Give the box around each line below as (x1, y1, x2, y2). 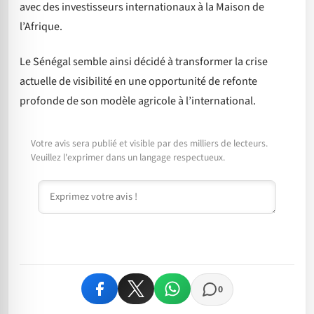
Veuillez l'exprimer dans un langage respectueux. (31, 150, 225, 164)
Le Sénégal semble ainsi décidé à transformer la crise (20, 54, 268, 70)
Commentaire (37, 179, 102, 195)
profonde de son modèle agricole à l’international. (20, 93, 256, 109)
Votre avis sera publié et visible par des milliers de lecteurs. (31, 136, 268, 150)
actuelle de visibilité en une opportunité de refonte (20, 74, 257, 90)
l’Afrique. (20, 18, 62, 34)
